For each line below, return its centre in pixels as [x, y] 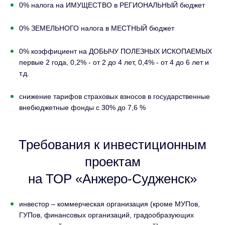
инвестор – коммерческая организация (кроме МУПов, [109, 204]
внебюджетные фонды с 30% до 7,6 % [82, 107]
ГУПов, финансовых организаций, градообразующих [106, 215]
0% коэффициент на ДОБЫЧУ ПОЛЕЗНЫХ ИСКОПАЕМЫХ [116, 51]
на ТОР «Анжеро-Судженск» [113, 179]
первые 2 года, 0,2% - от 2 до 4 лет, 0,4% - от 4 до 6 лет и [114, 62]
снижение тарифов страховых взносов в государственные [115, 96]
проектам [113, 161]
